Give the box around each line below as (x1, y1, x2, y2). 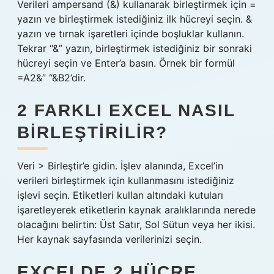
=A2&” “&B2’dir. (17, 72, 86, 84)
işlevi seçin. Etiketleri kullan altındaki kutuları (17, 189, 223, 201)
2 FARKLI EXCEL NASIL (17, 101, 235, 120)
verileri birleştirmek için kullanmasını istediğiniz (17, 174, 234, 187)
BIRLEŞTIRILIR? (17, 123, 168, 142)
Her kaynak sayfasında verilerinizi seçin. (17, 233, 202, 245)
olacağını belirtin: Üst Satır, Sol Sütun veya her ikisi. (17, 218, 255, 231)
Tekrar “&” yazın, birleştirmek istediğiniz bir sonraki (17, 42, 252, 54)
